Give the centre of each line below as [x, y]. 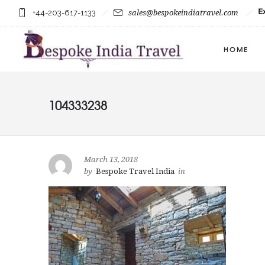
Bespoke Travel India [135, 171]
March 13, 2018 [111, 159]
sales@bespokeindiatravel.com [183, 13]
